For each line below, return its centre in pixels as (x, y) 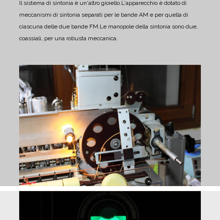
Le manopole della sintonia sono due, (149, 27)
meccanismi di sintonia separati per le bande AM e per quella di (104, 15)
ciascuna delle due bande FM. (59, 27)
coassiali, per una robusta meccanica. (69, 39)
